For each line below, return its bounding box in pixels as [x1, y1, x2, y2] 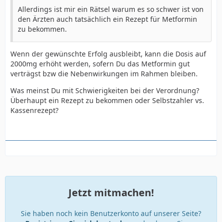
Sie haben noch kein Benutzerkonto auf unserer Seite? [21, 208, 201, 218]
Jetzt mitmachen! [68, 185, 154, 199]
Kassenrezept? [10, 105, 58, 115]
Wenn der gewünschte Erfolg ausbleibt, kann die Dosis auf [10, 49, 206, 58]
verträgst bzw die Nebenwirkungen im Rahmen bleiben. [10, 68, 198, 78]
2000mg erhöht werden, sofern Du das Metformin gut [10, 58, 190, 68]
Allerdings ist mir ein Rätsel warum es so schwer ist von [18, 4, 204, 14]
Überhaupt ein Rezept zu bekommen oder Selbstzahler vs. [10, 95, 204, 105]
